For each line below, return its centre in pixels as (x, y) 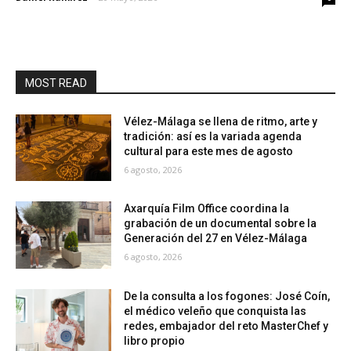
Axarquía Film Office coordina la (207, 209)
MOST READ (56, 83)
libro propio (155, 341)
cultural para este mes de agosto (209, 151)
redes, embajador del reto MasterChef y (226, 326)
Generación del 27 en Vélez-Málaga (216, 239)
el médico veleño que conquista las (215, 311)
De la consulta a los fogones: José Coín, (227, 297)
